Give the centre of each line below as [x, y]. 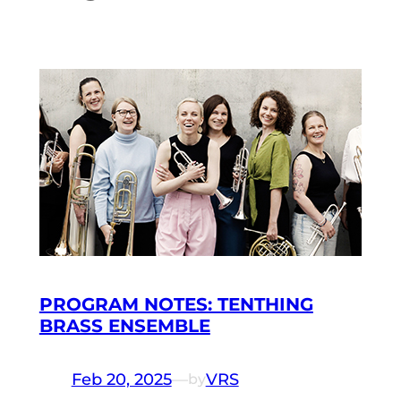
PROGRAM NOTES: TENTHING [176, 305]
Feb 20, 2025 [121, 379]
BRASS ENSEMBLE [124, 326]
